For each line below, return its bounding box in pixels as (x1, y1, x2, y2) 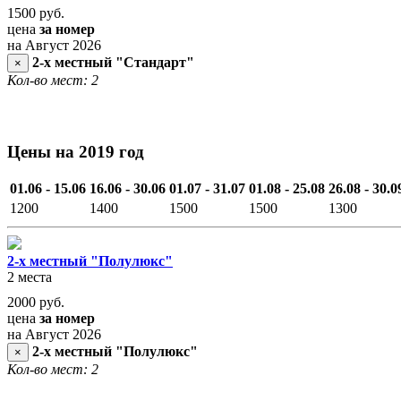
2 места (7, 269, 52, 286)
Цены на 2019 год (7, 141, 144, 161)
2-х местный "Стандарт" (32, 54, 194, 70)
